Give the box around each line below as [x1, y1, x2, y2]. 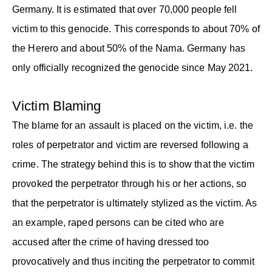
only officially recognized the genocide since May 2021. [12, 62, 253, 73]
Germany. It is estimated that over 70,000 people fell [12, 4, 237, 15]
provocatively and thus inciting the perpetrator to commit [12, 256, 254, 267]
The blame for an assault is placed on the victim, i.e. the [12, 120, 253, 131]
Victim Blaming [12, 98, 101, 114]
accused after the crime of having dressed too [12, 236, 209, 247]
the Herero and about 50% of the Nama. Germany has [12, 42, 245, 53]
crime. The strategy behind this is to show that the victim [12, 158, 254, 169]
